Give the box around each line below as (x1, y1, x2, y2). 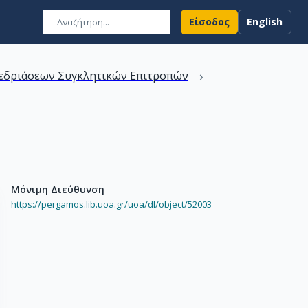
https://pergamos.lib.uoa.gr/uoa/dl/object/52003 (11, 198, 212, 210)
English (247, 15, 283, 28)
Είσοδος (189, 15, 230, 28)
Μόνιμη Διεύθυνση (11, 183, 104, 196)
